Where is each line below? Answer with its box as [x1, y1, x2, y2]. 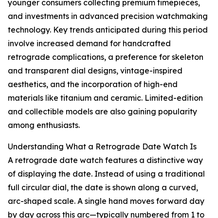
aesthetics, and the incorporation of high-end [8, 79, 178, 90]
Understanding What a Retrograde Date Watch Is [8, 142, 197, 152]
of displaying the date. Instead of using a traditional [8, 169, 205, 179]
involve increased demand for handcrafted [8, 38, 171, 49]
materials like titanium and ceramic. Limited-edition [8, 93, 203, 103]
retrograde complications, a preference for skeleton [8, 52, 203, 62]
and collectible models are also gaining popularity [8, 107, 197, 117]
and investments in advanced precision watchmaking [8, 11, 208, 21]
